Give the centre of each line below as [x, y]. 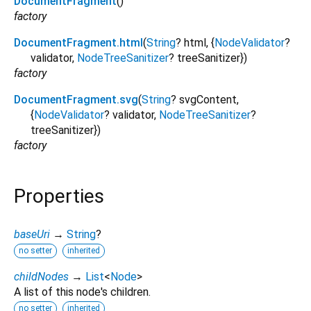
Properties [59, 196]
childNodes [41, 276]
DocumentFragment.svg [76, 100]
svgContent [208, 100]
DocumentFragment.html [78, 43]
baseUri [32, 234]
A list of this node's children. [82, 292]
